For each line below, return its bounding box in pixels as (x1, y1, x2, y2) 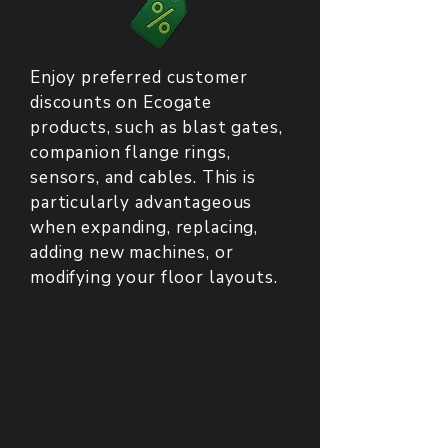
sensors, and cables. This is (30, 166, 256, 189)
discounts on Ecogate (30, 91, 213, 114)
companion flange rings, (30, 141, 231, 164)
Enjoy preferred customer (30, 66, 248, 89)
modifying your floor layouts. (30, 266, 278, 289)
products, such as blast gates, (30, 116, 283, 139)
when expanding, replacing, (30, 216, 259, 239)
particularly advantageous (30, 191, 253, 214)
